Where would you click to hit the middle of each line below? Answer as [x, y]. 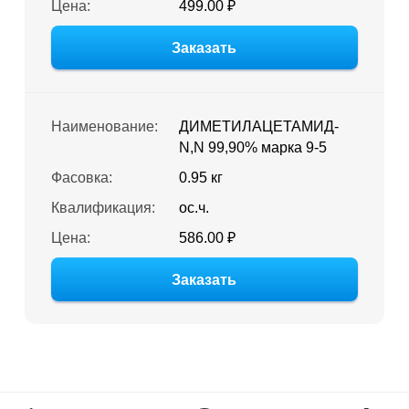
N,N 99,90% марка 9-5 [252, 147]
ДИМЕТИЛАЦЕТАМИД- [258, 126]
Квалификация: [103, 208]
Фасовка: [81, 178]
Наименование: [104, 126]
